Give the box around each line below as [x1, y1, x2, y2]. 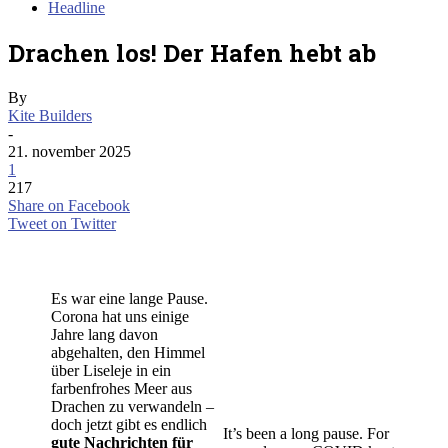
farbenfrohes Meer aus [51, 379, 192, 397]
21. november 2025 [8, 142, 131, 160]
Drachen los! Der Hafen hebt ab [8, 36, 376, 69]
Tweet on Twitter [8, 214, 116, 232]
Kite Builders [8, 106, 92, 124]
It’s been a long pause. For [223, 424, 389, 442]
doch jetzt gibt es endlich [51, 415, 207, 433]
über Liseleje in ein [51, 361, 171, 379]
